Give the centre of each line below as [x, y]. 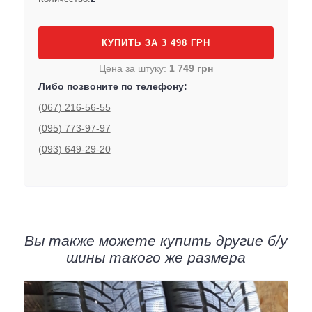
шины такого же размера [156, 257]
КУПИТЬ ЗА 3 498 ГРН [156, 42]
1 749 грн [191, 68]
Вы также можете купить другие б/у [156, 240]
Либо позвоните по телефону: [112, 86]
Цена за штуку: [134, 68]
